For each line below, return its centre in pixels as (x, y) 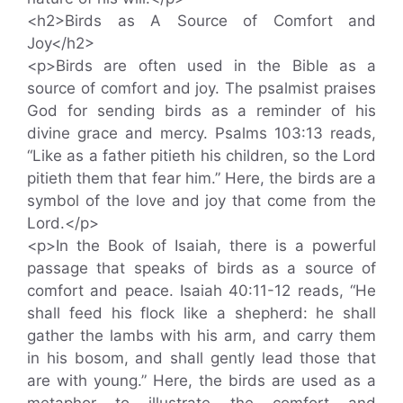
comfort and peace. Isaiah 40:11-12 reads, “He (201, 290)
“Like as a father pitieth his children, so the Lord (201, 155)
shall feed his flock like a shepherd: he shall (201, 313)
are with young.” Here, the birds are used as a (201, 380)
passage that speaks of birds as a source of (201, 268)
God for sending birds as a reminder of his (201, 110)
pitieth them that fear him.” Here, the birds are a (201, 178)
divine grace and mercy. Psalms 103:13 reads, (201, 133)
